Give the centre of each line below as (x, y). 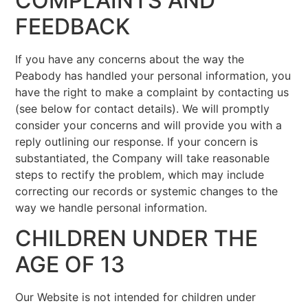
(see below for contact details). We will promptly (143, 108)
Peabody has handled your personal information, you (153, 75)
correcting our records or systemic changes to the (147, 191)
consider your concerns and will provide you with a (149, 125)
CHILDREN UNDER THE (137, 239)
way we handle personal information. (111, 207)
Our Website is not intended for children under (136, 297)
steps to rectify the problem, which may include (140, 174)
